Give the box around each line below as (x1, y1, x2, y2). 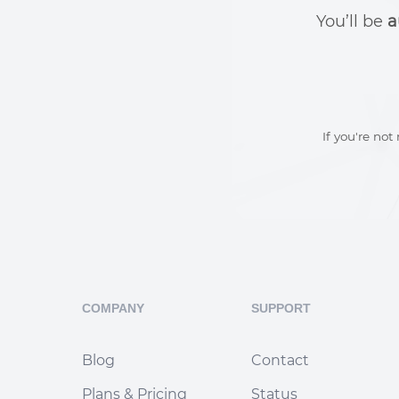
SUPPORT (251, 301, 311, 315)
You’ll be (315, 11, 387, 31)
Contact (251, 352, 309, 369)
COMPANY (82, 301, 144, 315)
